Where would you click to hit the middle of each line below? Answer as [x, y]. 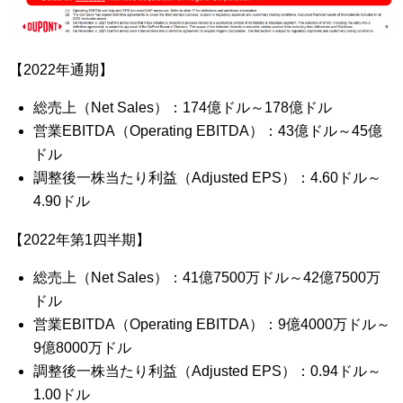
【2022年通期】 [61, 70]
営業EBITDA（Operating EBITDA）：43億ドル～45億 [208, 131]
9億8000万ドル [83, 348]
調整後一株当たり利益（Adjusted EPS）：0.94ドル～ [208, 371]
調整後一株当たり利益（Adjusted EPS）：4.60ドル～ [208, 178]
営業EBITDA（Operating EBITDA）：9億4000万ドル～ [212, 324]
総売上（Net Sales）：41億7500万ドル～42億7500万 [207, 278]
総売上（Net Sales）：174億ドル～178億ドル [183, 107]
